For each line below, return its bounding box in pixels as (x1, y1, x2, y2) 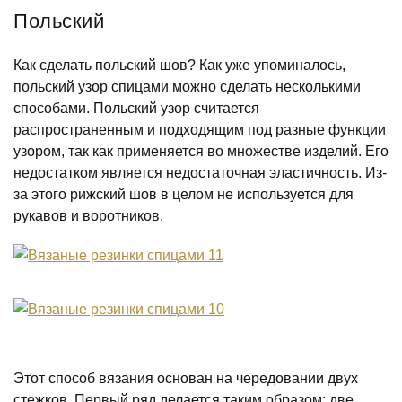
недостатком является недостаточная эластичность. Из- (13, 165, 387, 180)
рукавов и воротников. (13, 208, 163, 223)
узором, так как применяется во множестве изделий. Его (13, 144, 389, 159)
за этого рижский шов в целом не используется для (13, 187, 354, 202)
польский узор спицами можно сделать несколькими (13, 79, 361, 94)
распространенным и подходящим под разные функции (13, 122, 386, 137)
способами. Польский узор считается (13, 100, 259, 116)
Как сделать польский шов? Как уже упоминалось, (13, 57, 345, 73)
